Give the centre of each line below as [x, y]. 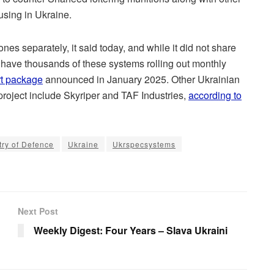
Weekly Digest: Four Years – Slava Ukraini [131, 231]
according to [215, 95]
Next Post [38, 211]
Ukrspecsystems [144, 144]
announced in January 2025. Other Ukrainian [141, 80]
